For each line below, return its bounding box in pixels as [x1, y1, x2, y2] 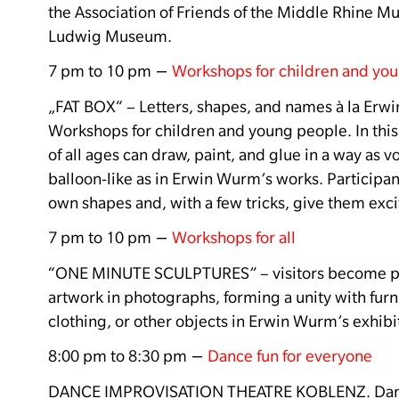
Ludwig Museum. [48, 26, 172, 45]
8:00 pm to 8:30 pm [48, 346, 187, 366]
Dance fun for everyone [208, 346, 372, 366]
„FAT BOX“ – [48, 96, 139, 116]
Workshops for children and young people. [48, 120, 352, 140]
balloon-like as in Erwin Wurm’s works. [48, 168, 323, 188]
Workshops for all [172, 228, 296, 248]
